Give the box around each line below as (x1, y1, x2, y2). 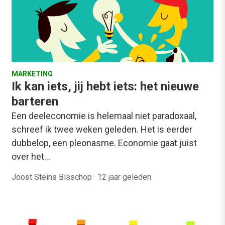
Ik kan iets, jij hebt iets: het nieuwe (12, 79, 199, 94)
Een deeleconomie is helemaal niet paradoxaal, (12, 110, 196, 122)
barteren (12, 94, 58, 109)
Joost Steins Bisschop (12, 172, 94, 182)
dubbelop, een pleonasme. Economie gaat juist (12, 138, 197, 149)
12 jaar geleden (97, 172, 151, 182)
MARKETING (12, 70, 53, 78)
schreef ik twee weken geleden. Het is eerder (12, 124, 192, 135)
